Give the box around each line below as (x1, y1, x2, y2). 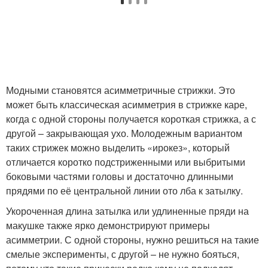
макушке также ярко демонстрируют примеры (6, 218, 210, 232)
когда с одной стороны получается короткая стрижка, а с (6, 112, 256, 126)
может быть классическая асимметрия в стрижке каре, (6, 98, 247, 111)
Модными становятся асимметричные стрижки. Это (6, 83, 235, 97)
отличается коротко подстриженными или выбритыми (6, 155, 245, 169)
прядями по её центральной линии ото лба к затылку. (6, 184, 243, 197)
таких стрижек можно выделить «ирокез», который (6, 141, 230, 154)
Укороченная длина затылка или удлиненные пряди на (6, 204, 249, 218)
